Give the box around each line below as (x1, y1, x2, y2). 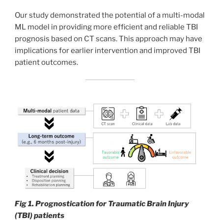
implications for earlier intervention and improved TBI (15, 46, 200, 55)
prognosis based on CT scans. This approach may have (15, 34, 202, 44)
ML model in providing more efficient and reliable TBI (15, 23, 198, 32)
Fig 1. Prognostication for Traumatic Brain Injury (15, 199, 189, 209)
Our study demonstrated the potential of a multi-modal (15, 11, 205, 20)
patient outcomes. (15, 58, 78, 67)
